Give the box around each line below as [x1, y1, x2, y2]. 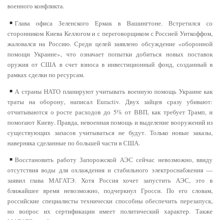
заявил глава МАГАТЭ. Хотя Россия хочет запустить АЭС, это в [7, 175, 213, 185]
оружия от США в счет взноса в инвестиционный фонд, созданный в [7, 59, 213, 69]
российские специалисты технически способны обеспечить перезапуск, [7, 196, 213, 205]
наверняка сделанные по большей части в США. [7, 138, 140, 147]
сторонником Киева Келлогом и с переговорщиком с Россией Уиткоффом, [7, 28, 213, 38]
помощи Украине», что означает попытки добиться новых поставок [7, 49, 213, 58]
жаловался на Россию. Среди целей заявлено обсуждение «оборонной [7, 39, 213, 48]
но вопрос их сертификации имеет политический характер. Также [7, 206, 213, 216]
